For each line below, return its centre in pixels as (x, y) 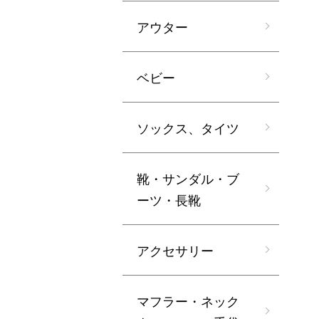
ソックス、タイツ (188, 127)
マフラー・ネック (188, 300)
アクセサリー (175, 250)
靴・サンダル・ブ (188, 178)
